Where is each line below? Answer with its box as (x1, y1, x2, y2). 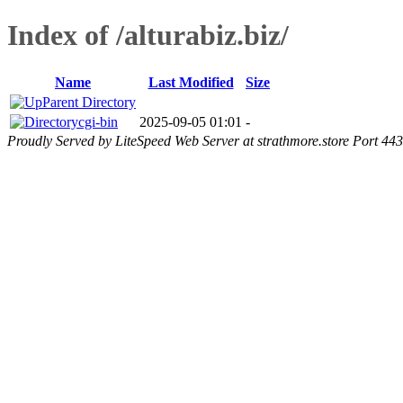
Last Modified (148, 74, 234, 90)
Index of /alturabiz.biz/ (7, 19, 289, 52)
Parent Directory (42, 94, 136, 110)
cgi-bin (78, 113, 118, 130)
